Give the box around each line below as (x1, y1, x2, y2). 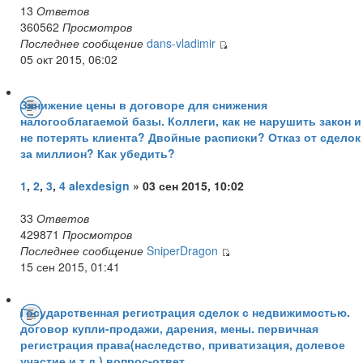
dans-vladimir (147, 34, 216, 51)
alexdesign (69, 177, 130, 194)
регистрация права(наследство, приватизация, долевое (20, 335, 345, 352)
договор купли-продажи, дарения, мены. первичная (20, 319, 318, 336)
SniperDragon (147, 241, 218, 258)
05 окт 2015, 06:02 (20, 50, 117, 67)
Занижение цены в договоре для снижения (20, 96, 267, 113)
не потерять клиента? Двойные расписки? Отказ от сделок (20, 128, 361, 145)
